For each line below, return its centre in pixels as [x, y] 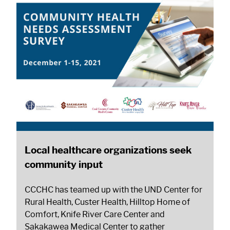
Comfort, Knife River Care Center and [95, 215]
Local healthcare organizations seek [108, 150]
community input [64, 165]
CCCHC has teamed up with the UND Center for [113, 190]
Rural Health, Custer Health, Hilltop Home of [107, 202]
